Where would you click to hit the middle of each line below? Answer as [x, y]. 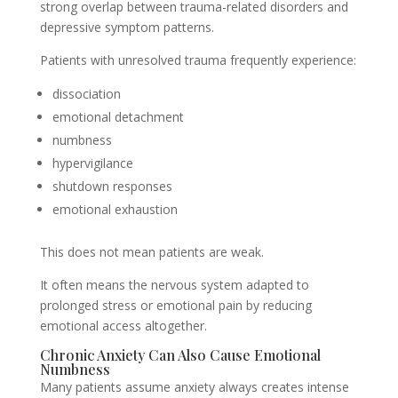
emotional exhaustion [115, 209]
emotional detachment [118, 117]
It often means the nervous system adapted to [174, 285]
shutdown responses [112, 186]
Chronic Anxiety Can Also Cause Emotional [180, 355]
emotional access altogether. [123, 326]
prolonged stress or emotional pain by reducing [175, 305]
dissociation [86, 94]
